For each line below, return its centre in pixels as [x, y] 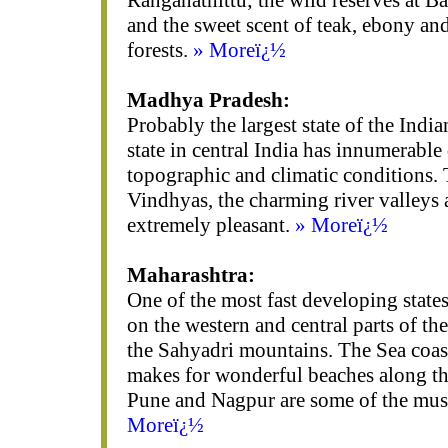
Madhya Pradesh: [208, 100]
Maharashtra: [190, 275]
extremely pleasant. [210, 225]
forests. [159, 50]
